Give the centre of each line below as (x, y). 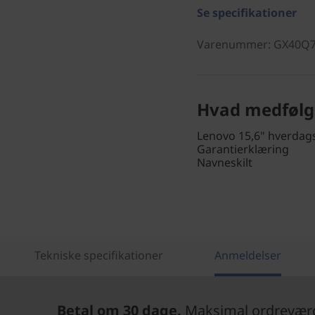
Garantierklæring (243, 149)
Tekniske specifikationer (98, 255)
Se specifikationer (247, 13)
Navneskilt (225, 162)
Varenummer (232, 44)
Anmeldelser (247, 255)
